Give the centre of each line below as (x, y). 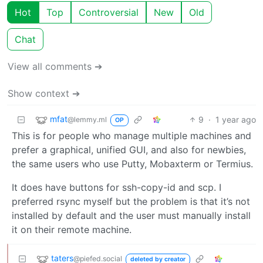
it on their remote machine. (72, 229)
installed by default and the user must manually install (131, 215)
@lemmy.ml (87, 119)
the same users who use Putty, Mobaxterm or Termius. (132, 163)
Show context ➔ (44, 93)
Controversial (109, 12)
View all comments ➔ (55, 66)
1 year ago (236, 119)
